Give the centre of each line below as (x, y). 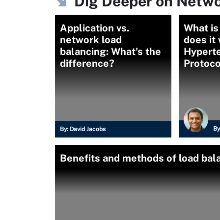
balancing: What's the (110, 52)
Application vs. (95, 28)
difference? (87, 63)
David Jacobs (88, 129)
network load (91, 40)
